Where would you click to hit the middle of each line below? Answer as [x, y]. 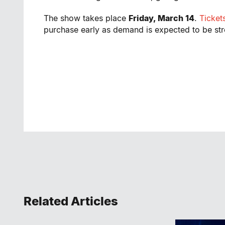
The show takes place [86, 18]
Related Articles [71, 201]
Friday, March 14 [161, 18]
